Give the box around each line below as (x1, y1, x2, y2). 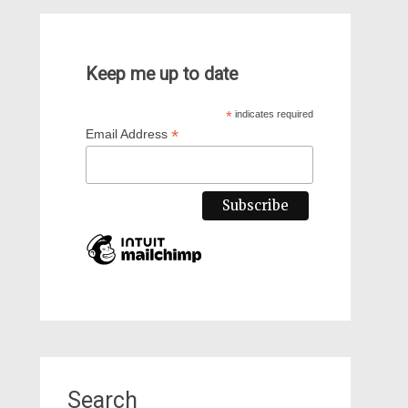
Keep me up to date (85, 64, 238, 85)
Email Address (85, 127, 171, 141)
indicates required (231, 108, 313, 119)
